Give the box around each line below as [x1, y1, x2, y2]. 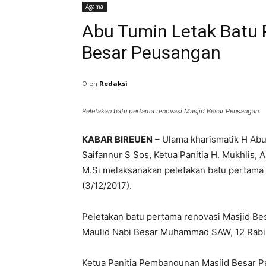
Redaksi [99, 79, 128, 88]
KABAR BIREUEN [82, 134, 153, 145]
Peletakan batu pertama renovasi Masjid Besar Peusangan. [82, 107, 261, 116]
